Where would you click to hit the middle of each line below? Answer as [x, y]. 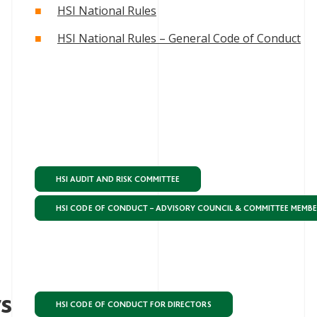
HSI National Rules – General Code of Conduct [179, 38]
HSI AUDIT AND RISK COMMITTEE [117, 179]
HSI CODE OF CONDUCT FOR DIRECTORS [133, 304]
